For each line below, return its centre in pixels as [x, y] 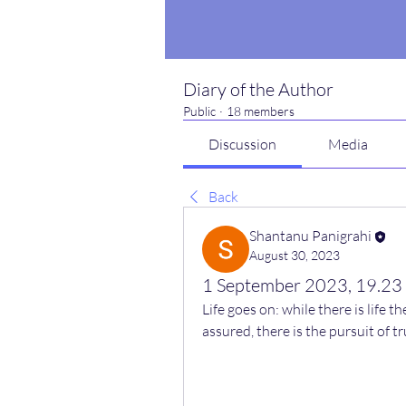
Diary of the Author [258, 89]
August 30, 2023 [295, 256]
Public [199, 111]
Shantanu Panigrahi [310, 236]
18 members [261, 111]
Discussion [243, 144]
